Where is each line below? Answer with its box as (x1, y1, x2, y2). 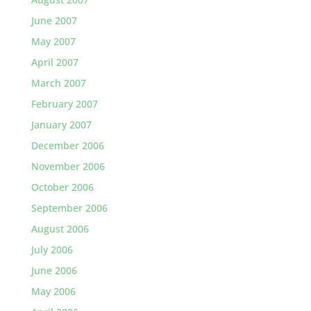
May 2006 (31, 284, 76, 298)
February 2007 (31, 96, 98, 110)
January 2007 (31, 117, 92, 131)
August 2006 (31, 221, 89, 235)
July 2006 (31, 242, 73, 256)
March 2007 (31, 76, 86, 90)
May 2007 (31, 34, 76, 48)
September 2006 (31, 201, 108, 215)
